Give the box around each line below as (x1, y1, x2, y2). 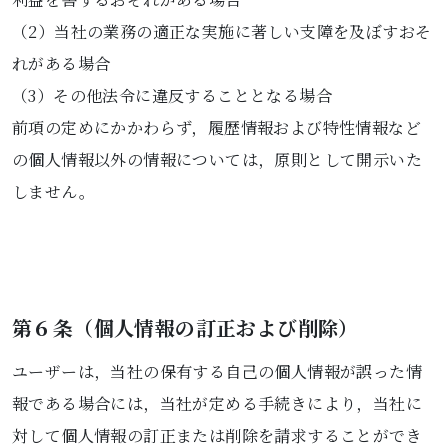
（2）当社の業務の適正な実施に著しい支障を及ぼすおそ (12, 20, 432, 43)
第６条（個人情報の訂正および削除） (12, 313, 359, 342)
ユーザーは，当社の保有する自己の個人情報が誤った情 (12, 360, 422, 383)
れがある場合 (12, 52, 111, 75)
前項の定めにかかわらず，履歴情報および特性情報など (12, 116, 421, 139)
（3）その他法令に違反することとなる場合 (12, 84, 332, 107)
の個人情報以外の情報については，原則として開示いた (12, 148, 422, 171)
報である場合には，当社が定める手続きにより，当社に (12, 392, 422, 415)
